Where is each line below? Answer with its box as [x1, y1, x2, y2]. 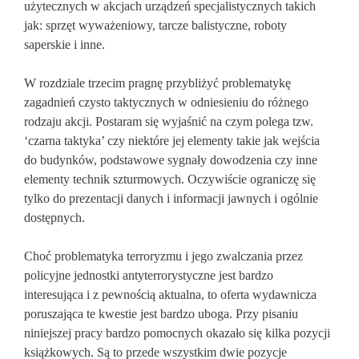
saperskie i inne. [24, 38, 105, 51]
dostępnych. [24, 211, 85, 224]
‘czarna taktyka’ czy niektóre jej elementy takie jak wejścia [24, 134, 320, 147]
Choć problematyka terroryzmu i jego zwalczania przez [24, 249, 303, 263]
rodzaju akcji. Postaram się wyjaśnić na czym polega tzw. [24, 115, 313, 128]
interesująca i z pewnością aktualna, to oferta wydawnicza [24, 288, 317, 301]
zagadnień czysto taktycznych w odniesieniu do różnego [24, 95, 309, 109]
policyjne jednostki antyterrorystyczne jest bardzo [24, 268, 273, 282]
